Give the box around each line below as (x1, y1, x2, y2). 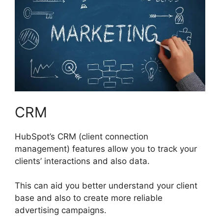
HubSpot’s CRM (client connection (15, 131, 148, 141)
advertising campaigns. (15, 205, 107, 216)
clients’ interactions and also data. (15, 156, 150, 166)
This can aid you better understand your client (15, 181, 197, 191)
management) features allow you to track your (15, 143, 197, 154)
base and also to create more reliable (15, 193, 163, 203)
